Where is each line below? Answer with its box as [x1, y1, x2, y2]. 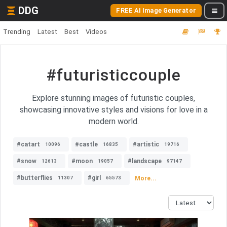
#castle [75, 141, 98, 148]
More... [135, 174, 157, 182]
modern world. [88, 117, 139, 126]
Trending [3, 28, 30, 35]
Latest [37, 28, 57, 35]
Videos [86, 28, 107, 35]
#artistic [133, 141, 159, 148]
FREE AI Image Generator [116, 7, 196, 14]
